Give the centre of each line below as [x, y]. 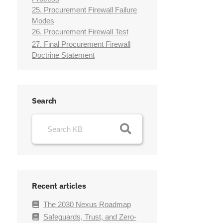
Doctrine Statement [63, 55]
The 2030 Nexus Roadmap [87, 205]
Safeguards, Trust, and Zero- [90, 217]
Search [45, 101]
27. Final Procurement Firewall [81, 44]
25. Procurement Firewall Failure [84, 10]
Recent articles [59, 186]
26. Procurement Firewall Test [80, 32]
